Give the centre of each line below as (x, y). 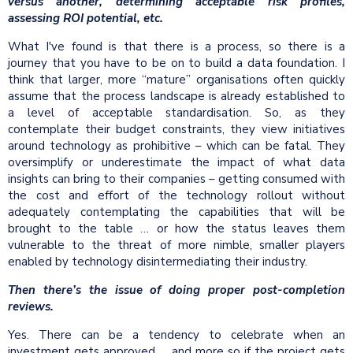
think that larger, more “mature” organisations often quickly (176, 80)
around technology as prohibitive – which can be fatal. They (176, 146)
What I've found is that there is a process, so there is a (176, 47)
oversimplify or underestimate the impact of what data (176, 163)
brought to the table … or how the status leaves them (176, 229)
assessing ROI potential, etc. (87, 19)
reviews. (32, 307)
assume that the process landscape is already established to (176, 97)
